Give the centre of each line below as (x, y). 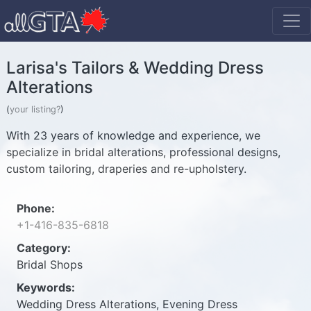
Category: (44, 248)
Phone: (36, 208)
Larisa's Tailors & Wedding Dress (135, 68)
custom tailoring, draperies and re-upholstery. (126, 169)
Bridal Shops (50, 264)
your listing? (35, 109)
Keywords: (46, 287)
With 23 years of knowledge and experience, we (133, 135)
